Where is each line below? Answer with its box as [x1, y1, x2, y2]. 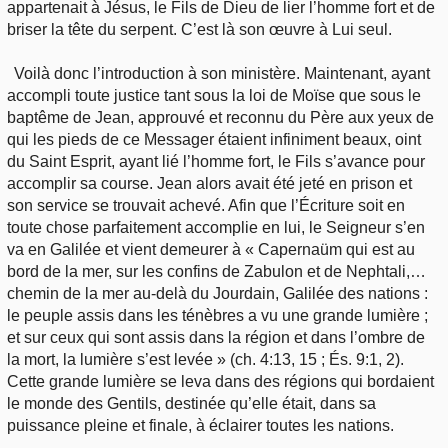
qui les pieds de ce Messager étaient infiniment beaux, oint [7, 130, 421, 148]
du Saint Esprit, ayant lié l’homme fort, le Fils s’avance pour [7, 152, 425, 170]
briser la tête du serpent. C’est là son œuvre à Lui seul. [7, 20, 392, 38]
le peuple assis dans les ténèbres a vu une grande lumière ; [7, 306, 428, 324]
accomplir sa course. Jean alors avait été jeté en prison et [7, 174, 412, 192]
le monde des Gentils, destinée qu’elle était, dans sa [7, 394, 376, 412]
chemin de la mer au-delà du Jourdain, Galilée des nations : [7, 284, 428, 302]
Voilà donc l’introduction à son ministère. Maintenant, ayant [14, 64, 431, 82]
